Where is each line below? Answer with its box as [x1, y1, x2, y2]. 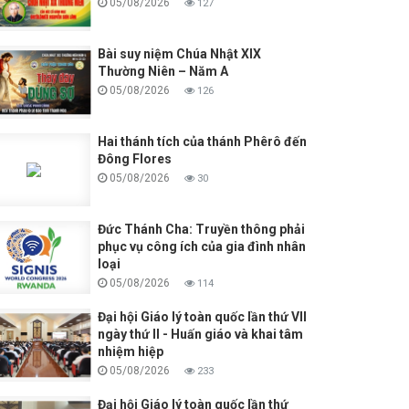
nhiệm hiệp [97, 344, 163, 360]
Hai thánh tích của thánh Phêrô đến [97, 134, 307, 150]
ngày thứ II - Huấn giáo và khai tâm [97, 327, 303, 342]
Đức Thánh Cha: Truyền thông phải [97, 222, 305, 237]
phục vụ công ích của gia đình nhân [97, 239, 306, 255]
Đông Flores [97, 152, 172, 167]
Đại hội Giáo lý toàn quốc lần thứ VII [97, 309, 307, 325]
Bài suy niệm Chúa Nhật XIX [97, 47, 261, 62]
